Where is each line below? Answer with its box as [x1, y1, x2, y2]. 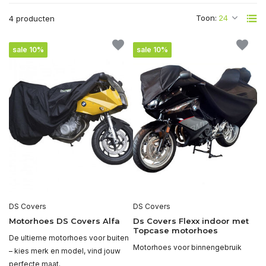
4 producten [9, 14, 55, 23]
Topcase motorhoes [133, 225, 218, 235]
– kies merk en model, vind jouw [9, 246, 121, 255]
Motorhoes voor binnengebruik [133, 242, 242, 252]
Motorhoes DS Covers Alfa [9, 216, 120, 226]
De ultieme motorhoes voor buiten [9, 233, 129, 242]
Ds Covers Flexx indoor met [133, 216, 249, 226]
